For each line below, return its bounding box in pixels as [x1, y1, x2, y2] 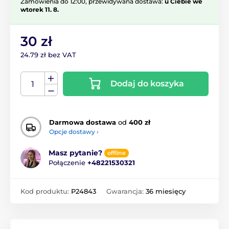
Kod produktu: [20, 187, 71, 195]
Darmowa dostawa [49, 118, 116, 127]
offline [107, 149, 126, 157]
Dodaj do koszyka [110, 78, 184, 88]
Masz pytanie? [49, 148, 102, 158]
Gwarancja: [106, 187, 146, 195]
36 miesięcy [146, 187, 186, 195]
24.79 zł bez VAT [20, 50, 76, 59]
